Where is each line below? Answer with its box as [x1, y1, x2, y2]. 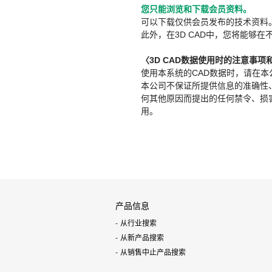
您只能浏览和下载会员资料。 [141, 4, 251, 14]
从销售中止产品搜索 [120, 248, 186, 257]
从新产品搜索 [120, 234, 164, 242]
